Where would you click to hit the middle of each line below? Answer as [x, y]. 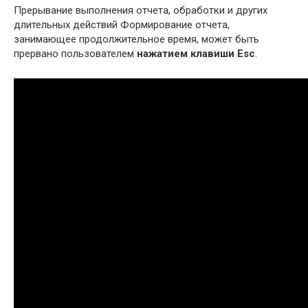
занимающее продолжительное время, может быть [136, 39]
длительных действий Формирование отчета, [122, 24]
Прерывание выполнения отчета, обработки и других [141, 10]
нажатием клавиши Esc [196, 53]
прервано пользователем [75, 53]
